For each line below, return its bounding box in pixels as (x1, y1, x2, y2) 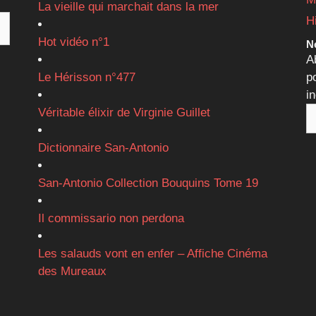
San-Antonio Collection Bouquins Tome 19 (37, 176, 258, 190)
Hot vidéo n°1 (37, 35, 109, 49)
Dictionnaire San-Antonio (37, 140, 169, 154)
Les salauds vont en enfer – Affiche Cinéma (37, 246, 267, 260)
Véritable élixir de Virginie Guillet (37, 105, 210, 119)
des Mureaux (37, 264, 107, 278)
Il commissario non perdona (37, 211, 184, 225)
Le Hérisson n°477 (37, 70, 135, 84)
